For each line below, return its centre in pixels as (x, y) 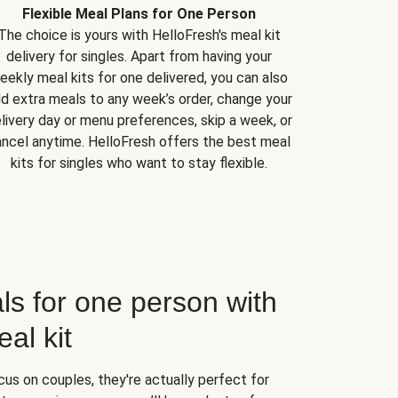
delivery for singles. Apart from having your (139, 57)
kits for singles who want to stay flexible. (139, 163)
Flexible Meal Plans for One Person (139, 14)
